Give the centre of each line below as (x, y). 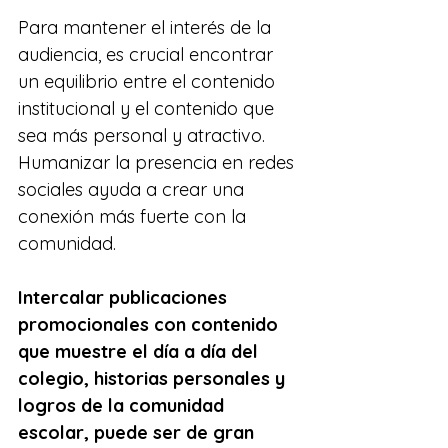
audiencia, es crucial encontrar (148, 55)
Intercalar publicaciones (125, 298)
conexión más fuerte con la (134, 217)
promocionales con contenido (150, 325)
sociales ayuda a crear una (133, 190)
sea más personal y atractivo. (144, 136)
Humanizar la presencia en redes (158, 163)
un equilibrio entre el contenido (149, 82)
